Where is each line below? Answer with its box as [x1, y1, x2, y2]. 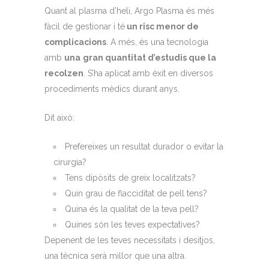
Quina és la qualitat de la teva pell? [65, 204, 199, 214]
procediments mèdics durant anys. [44, 84, 180, 94]
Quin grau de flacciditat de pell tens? [65, 189, 207, 199]
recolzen [44, 68, 83, 79]
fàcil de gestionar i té [44, 22, 125, 32]
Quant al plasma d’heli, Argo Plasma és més [44, 6, 214, 16]
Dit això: [44, 113, 74, 123]
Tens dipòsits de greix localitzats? [65, 173, 196, 183]
